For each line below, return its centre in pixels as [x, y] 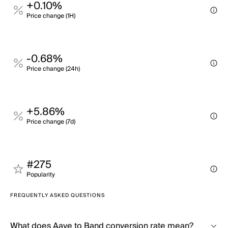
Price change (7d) [51, 122]
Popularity [41, 175]
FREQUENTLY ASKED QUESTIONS [58, 195]
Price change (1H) [51, 16]
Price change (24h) [53, 69]
